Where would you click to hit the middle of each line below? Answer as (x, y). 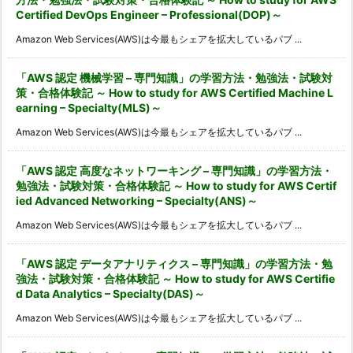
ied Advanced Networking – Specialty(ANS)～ (137, 201)
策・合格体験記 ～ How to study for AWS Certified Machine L (175, 93)
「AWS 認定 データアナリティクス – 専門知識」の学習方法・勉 (174, 264)
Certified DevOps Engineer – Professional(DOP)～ (149, 15)
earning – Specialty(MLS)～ (89, 108)
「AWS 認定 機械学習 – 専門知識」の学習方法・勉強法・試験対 (174, 78)
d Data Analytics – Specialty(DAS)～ (110, 294)
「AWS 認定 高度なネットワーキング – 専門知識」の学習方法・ (174, 171)
